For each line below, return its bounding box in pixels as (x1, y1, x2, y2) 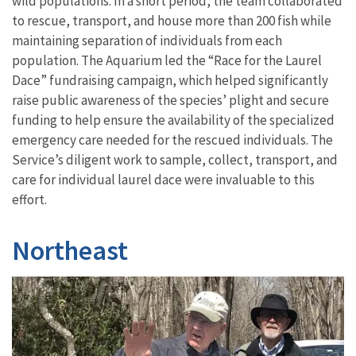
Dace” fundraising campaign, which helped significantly (12, 71, 328, 89)
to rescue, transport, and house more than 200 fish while (12, 11, 331, 29)
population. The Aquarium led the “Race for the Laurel (12, 51, 322, 69)
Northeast (12, 233, 128, 267)
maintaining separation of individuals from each (12, 31, 282, 49)
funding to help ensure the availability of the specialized (12, 110, 335, 129)
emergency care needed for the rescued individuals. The (12, 130, 333, 149)
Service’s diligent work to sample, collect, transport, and (12, 150, 338, 168)
